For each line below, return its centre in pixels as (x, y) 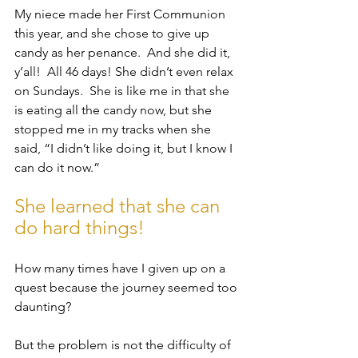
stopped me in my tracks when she (114, 129)
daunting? (44, 307)
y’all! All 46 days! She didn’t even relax (125, 72)
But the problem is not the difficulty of (124, 345)
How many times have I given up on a (121, 268)
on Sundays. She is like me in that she (123, 91)
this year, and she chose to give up (113, 34)
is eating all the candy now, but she (115, 110)
